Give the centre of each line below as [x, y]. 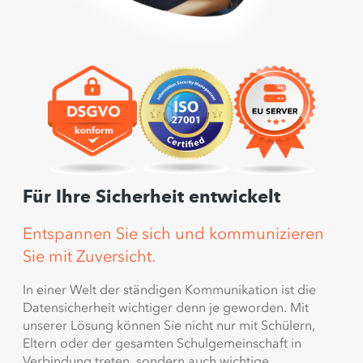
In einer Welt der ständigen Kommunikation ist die [169, 290]
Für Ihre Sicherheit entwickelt [152, 199]
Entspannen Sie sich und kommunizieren [173, 234]
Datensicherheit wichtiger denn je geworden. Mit [166, 307]
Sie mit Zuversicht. [89, 256]
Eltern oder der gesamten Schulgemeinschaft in [162, 343]
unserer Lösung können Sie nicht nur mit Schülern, [169, 325]
